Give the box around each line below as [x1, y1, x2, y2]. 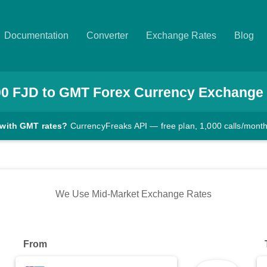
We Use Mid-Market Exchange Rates [55, 189, 212, 200]
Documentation [4, 30, 69, 41]
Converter [86, 30, 128, 41]
